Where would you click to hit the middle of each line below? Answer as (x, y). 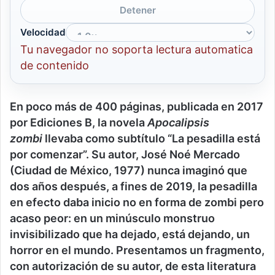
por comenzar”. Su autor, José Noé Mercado (125, 154)
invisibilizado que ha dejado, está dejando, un (130, 234)
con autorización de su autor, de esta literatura (133, 266)
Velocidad (43, 32)
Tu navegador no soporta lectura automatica (137, 49)
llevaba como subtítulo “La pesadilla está (151, 138)
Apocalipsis (178, 122)
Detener (137, 10)
